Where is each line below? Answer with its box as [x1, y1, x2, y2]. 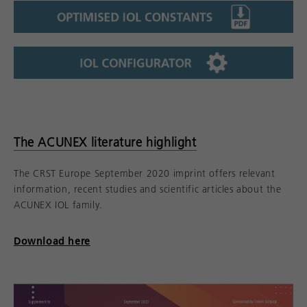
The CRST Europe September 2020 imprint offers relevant [14, 167, 275, 180]
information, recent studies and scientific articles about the [14, 182, 282, 195]
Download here [14, 234, 90, 247]
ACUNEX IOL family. [14, 198, 103, 211]
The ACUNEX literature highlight [14, 134, 197, 150]
